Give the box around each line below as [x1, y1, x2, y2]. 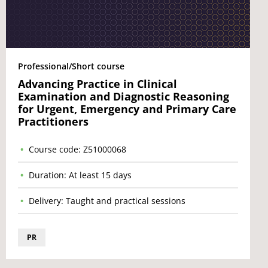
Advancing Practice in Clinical [18, 77, 177, 91]
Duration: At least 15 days [29, 169, 132, 181]
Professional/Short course [18, 60, 124, 72]
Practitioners [18, 114, 89, 129]
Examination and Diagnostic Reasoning [18, 89, 229, 103]
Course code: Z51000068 [29, 144, 126, 155]
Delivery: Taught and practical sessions [29, 195, 185, 206]
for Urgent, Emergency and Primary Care [18, 102, 236, 116]
